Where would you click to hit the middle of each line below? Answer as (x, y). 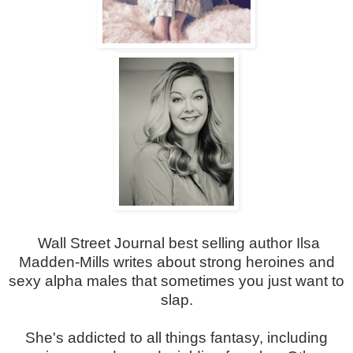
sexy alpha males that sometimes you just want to (176, 281)
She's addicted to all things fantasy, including (176, 338)
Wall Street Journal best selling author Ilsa (178, 243)
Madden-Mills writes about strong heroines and (176, 262)
